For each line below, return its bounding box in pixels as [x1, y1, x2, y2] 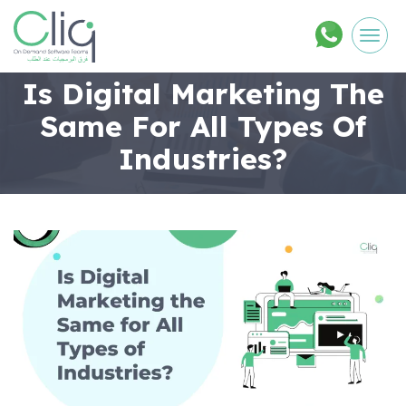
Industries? [119, 140, 287, 177]
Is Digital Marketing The [22, 74, 384, 111]
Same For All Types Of [40, 107, 366, 144]
